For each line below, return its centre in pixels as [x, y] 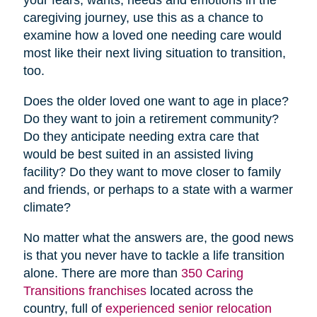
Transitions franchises [85, 290]
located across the [200, 290]
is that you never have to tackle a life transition [154, 255]
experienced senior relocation [188, 308]
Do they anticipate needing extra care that [141, 136]
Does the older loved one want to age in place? [156, 101]
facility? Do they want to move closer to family [152, 172]
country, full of [64, 308]
